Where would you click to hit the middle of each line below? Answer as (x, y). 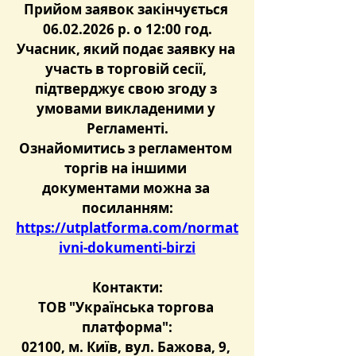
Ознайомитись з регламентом (127, 148)
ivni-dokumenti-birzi (127, 248)
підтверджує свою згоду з (127, 89)
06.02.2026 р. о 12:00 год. (127, 29)
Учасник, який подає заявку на (127, 49)
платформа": (127, 327)
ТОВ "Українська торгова (127, 307)
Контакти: (127, 287)
